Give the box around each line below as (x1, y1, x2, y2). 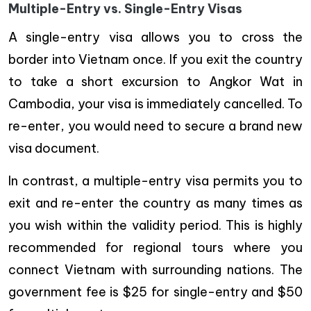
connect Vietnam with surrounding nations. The (8, 261, 303, 278)
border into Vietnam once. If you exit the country (8, 51, 303, 67)
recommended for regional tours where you (8, 239, 303, 255)
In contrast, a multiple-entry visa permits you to (8, 172, 303, 189)
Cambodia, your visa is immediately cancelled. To (8, 95, 303, 112)
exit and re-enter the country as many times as (8, 194, 303, 211)
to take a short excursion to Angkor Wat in (8, 73, 303, 90)
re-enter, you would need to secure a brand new (8, 117, 303, 134)
